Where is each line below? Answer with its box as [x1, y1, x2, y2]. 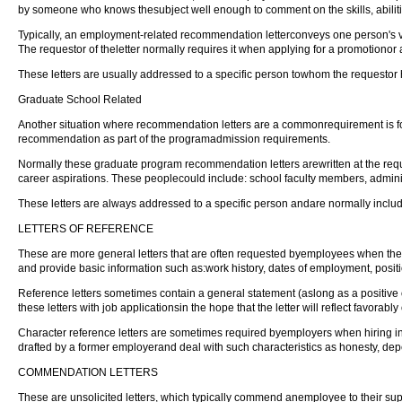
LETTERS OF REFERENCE [18, 223, 153, 235]
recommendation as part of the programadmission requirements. [18, 133, 330, 145]
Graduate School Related [18, 93, 142, 106]
